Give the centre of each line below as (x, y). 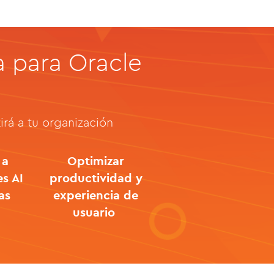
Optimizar (96, 161)
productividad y (96, 178)
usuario (96, 212)
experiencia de (96, 195)
